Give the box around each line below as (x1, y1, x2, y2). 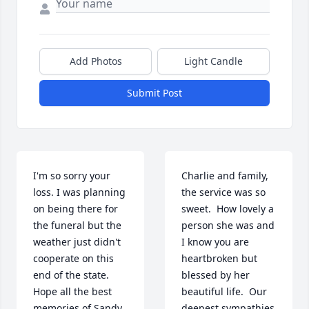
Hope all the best (33, 285, 112, 299)
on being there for (33, 202, 118, 216)
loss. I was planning (33, 186, 126, 199)
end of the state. (33, 268, 109, 282)
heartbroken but (181, 252, 257, 266)
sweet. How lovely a (181, 202, 274, 216)
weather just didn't (33, 235, 121, 249)
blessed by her (181, 268, 250, 282)
